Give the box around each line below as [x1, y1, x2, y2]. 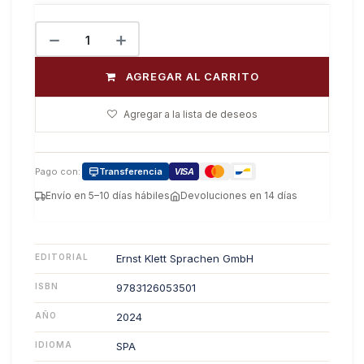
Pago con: [35, 166, 80, 177]
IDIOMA [35, 340, 72, 349]
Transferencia [99, 166, 162, 177]
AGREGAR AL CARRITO [125, 70, 259, 83]
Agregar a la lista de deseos [123, 108, 258, 120]
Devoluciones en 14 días [180, 189, 297, 201]
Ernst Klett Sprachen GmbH [116, 252, 253, 265]
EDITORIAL [35, 252, 89, 262]
